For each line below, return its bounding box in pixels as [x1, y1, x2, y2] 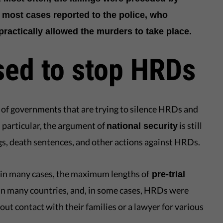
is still [178, 120, 203, 131]
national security [107, 121, 178, 131]
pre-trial [149, 169, 186, 179]
